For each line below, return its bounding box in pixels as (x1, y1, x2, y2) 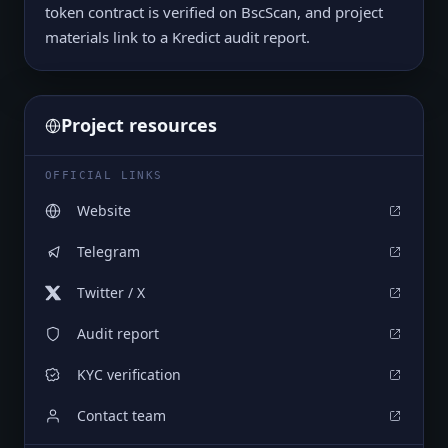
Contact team (77, 406, 166, 426)
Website (77, 201, 131, 221)
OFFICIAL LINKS (45, 169, 163, 183)
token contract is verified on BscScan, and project (45, 2, 383, 23)
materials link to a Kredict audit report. (45, 27, 310, 48)
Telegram (77, 242, 140, 262)
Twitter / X (77, 283, 145, 303)
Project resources (61, 113, 217, 138)
